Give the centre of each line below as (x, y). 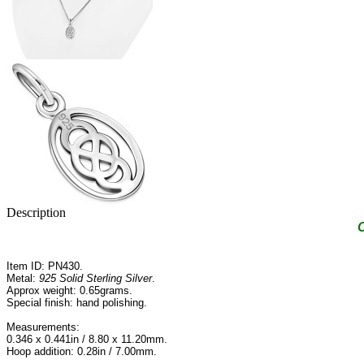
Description (36, 213)
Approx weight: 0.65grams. (69, 291)
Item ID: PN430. (45, 266)
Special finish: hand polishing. (77, 303)
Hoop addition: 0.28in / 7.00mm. (82, 352)
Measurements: (43, 327)
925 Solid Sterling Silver (95, 279)
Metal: (23, 279)
